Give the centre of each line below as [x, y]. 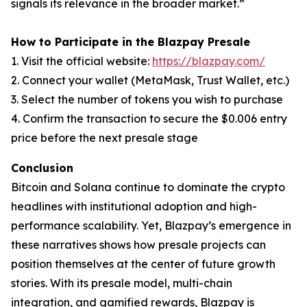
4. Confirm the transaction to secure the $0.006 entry [149, 119]
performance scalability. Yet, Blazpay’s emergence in [151, 225]
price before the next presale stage [105, 138]
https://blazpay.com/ [209, 61]
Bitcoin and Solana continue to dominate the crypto [148, 187]
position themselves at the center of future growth [143, 264]
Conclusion [42, 168]
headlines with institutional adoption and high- [134, 206]
